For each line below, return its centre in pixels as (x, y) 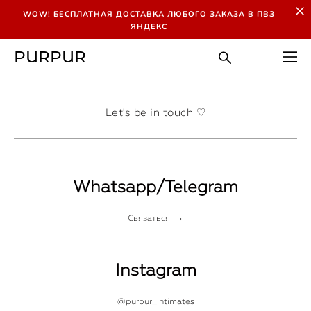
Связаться (149, 218)
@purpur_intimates (155, 301)
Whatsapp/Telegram (155, 186)
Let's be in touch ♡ (155, 112)
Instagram (155, 270)
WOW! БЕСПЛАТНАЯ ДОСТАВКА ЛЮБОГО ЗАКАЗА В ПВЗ (149, 14)
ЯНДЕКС (149, 27)
